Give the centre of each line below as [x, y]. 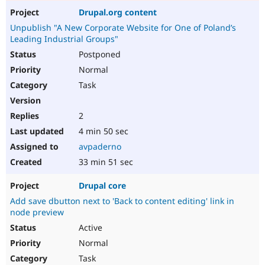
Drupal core [102, 186]
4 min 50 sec [102, 131]
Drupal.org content [118, 12]
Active [89, 228]
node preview [37, 212]
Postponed [98, 54]
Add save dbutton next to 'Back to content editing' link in [122, 201]
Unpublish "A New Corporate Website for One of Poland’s [123, 28]
